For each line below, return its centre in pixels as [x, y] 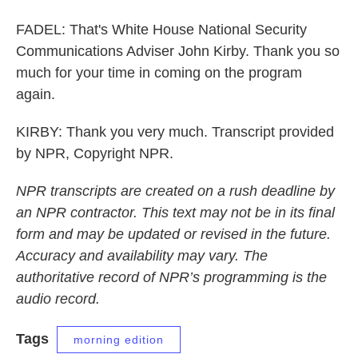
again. [36, 94]
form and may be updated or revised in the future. [173, 234]
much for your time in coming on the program [159, 73]
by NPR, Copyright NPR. [95, 153]
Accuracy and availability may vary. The [142, 256]
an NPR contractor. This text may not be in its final [175, 213]
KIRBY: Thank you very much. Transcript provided [175, 132]
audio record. [58, 299]
